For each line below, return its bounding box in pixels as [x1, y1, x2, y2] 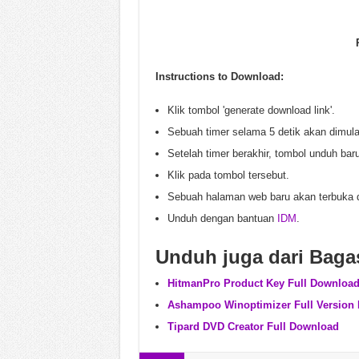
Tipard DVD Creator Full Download [167, 321, 339, 333]
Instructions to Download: [155, 71, 284, 83]
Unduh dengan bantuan [167, 212, 277, 224]
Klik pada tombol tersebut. [167, 169, 289, 181]
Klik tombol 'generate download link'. [167, 104, 335, 116]
